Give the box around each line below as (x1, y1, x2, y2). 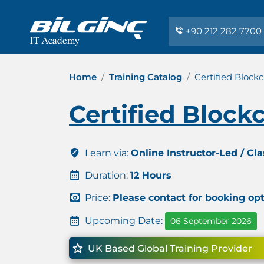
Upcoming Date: (82, 214, 165, 226)
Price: (82, 192, 113, 203)
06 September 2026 (170, 216, 252, 226)
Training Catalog (109, 71, 182, 82)
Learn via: (82, 147, 131, 159)
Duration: (82, 170, 130, 181)
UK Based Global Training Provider (85, 243, 252, 254)
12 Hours (130, 170, 171, 181)
